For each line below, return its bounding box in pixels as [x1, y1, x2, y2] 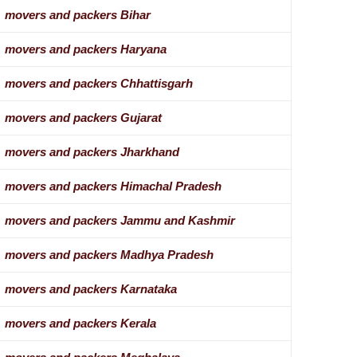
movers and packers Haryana [4, 42, 167, 57]
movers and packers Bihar [4, 8, 151, 22]
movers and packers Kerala [4, 316, 156, 331]
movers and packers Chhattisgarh [4, 76, 193, 91]
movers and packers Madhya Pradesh [4, 248, 214, 262]
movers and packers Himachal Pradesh [4, 179, 222, 194]
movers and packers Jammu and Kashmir [4, 214, 235, 228]
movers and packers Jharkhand [4, 145, 179, 159]
